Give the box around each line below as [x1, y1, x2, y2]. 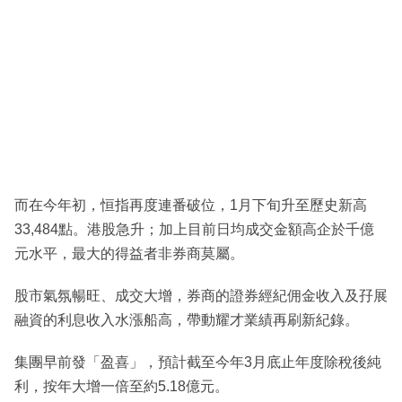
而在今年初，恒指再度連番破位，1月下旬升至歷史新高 [14, 197, 367, 213]
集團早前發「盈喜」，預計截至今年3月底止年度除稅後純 [14, 354, 381, 370]
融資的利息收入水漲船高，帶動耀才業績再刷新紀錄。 [14, 311, 359, 328]
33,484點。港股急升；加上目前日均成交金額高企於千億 [14, 221, 374, 237]
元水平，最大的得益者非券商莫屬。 [14, 245, 244, 261]
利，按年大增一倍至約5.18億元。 [14, 378, 229, 394]
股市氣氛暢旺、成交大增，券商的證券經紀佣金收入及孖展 [14, 287, 388, 303]
